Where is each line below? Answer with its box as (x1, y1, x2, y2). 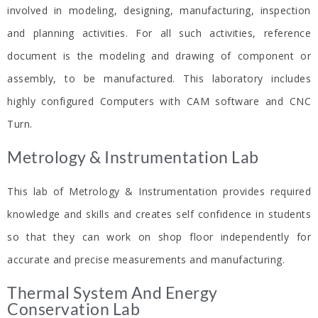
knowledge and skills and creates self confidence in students (7, 207, 311, 221)
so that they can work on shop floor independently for (7, 230, 311, 244)
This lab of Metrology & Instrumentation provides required (7, 185, 311, 199)
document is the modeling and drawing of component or (7, 49, 311, 63)
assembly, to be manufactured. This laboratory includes (7, 72, 311, 86)
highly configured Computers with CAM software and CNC (7, 94, 311, 109)
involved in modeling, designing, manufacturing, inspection (7, 4, 311, 18)
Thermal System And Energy (7, 283, 218, 303)
